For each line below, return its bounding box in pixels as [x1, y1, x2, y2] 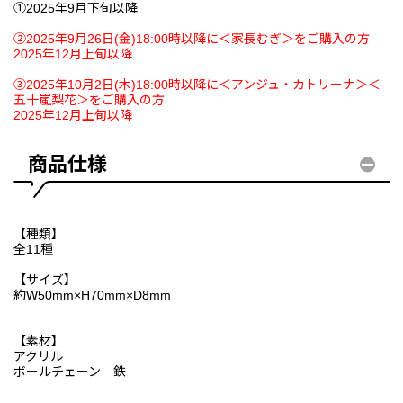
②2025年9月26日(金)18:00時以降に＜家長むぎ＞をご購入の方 [13, 31, 370, 47]
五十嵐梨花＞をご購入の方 [13, 93, 165, 108]
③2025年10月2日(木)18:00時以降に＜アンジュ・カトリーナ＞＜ [13, 77, 381, 93]
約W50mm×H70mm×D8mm [13, 288, 171, 303]
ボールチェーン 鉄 [13, 364, 126, 380]
